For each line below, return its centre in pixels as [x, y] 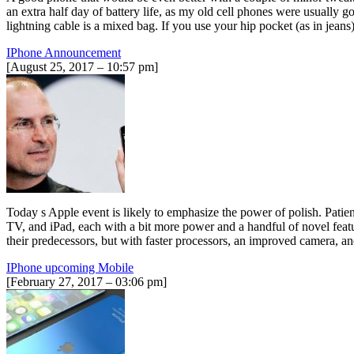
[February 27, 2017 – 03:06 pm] [87, 281]
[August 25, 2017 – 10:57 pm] [82, 66]
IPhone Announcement [64, 52]
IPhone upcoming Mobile [70, 267]
